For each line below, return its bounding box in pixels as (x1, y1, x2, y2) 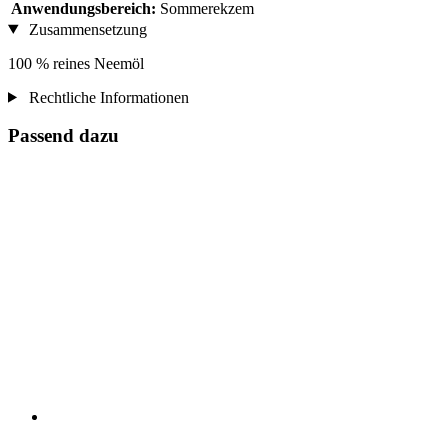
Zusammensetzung (24, 20, 147, 38)
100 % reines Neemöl (8, 54, 144, 72)
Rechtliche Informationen (24, 88, 189, 106)
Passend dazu (8, 125, 119, 147)
